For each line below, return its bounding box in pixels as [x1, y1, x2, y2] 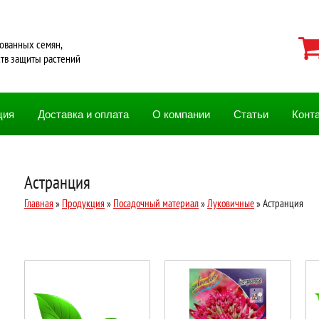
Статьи [234, 108, 268, 120]
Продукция [62, 196, 105, 210]
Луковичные [207, 196, 254, 210]
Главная [24, 196, 53, 210]
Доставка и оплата [38, 108, 129, 120]
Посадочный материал [113, 196, 199, 210]
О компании [152, 108, 210, 120]
